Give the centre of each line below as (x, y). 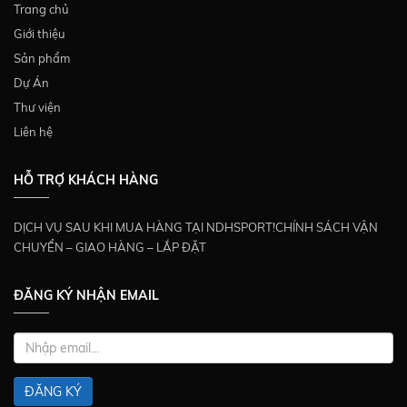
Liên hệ (33, 131)
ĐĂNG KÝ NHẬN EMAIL (86, 295)
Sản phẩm (42, 58)
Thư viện (37, 107)
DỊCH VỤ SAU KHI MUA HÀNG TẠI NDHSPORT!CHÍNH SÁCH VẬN (196, 227)
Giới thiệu (40, 33)
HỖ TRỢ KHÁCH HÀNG (86, 179)
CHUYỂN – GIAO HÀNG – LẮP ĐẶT (110, 247)
